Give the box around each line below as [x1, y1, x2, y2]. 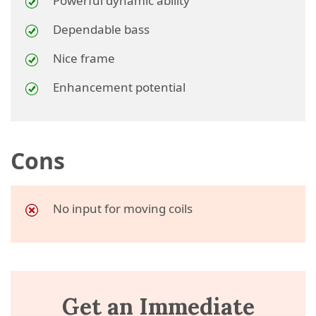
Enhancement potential [53, 79, 186, 95]
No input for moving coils [53, 200, 193, 217]
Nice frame [53, 50, 115, 66]
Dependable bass [53, 21, 150, 37]
